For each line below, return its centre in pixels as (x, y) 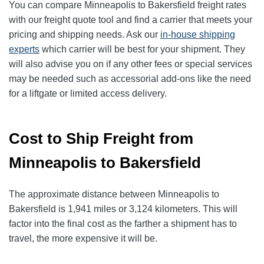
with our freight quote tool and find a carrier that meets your (131, 20)
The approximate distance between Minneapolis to (114, 194)
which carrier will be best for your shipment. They (142, 49)
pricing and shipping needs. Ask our (85, 35)
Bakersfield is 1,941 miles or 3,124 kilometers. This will (123, 209)
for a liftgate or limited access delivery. (88, 94)
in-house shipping (198, 35)
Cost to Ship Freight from (101, 139)
